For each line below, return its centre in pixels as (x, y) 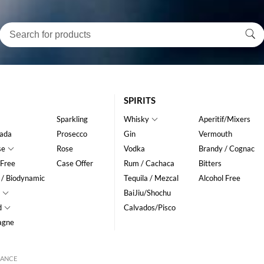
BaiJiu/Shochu (147, 193)
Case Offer (75, 163)
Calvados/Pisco (149, 207)
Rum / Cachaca (149, 163)
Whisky (136, 119)
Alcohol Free (219, 178)
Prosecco (72, 134)
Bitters (210, 163)
